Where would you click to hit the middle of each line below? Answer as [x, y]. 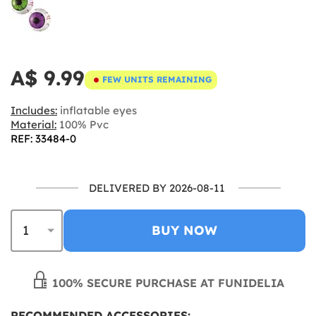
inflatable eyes [97, 110]
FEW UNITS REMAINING [157, 80]
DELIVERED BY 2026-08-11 [157, 188]
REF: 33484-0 [43, 138]
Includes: [34, 110]
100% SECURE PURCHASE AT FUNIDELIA [166, 282]
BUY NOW [184, 230]
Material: [34, 124]
